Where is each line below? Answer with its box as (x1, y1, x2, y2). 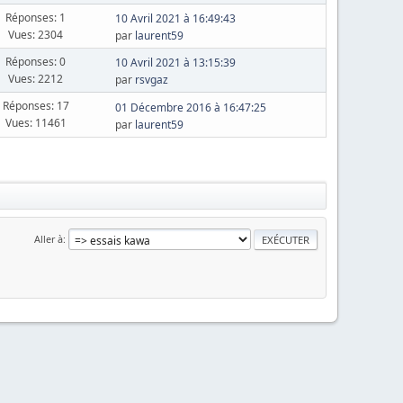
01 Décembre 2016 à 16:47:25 (114, 99, 266, 115)
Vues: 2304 (8, 26, 64, 42)
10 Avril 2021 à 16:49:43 (114, 11, 236, 26)
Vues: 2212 (8, 70, 64, 86)
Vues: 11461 (4, 115, 67, 130)
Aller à (34, 231, 63, 246)
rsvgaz (134, 72, 168, 87)
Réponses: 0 (5, 53, 67, 69)
